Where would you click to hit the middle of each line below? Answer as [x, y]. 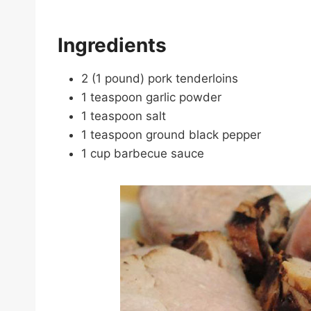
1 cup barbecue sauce [143, 153]
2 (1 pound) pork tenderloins [160, 78]
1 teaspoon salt [124, 116]
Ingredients [112, 45]
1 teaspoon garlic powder [151, 97]
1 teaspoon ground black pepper [171, 134]
